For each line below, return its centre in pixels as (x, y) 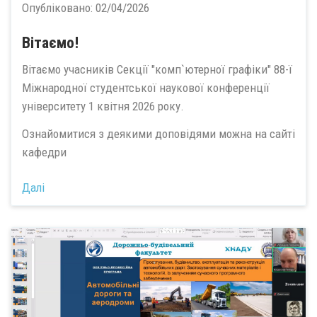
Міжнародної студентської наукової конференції (146, 88)
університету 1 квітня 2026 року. (103, 106)
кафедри (44, 152)
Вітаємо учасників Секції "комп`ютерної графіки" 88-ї (157, 70)
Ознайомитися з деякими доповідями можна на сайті (158, 133)
